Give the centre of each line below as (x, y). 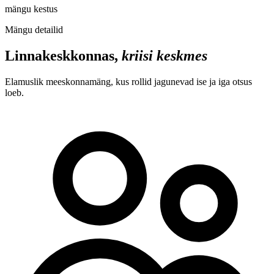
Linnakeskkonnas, (63, 55)
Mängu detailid (34, 29)
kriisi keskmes (165, 55)
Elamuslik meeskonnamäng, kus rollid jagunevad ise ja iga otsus (128, 81)
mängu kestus (31, 9)
